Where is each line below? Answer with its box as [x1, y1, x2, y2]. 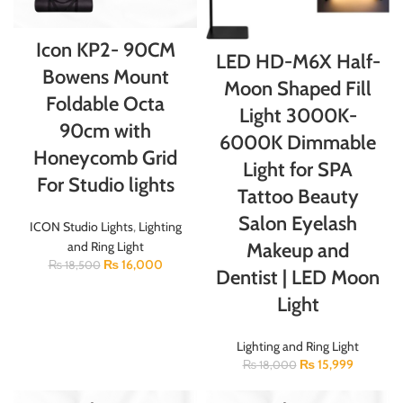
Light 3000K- [238, 103, 357, 128]
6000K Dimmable [219, 130, 376, 155]
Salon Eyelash [238, 210, 357, 236]
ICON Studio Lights [29, 218, 133, 235]
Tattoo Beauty [237, 184, 359, 209]
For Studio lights [36, 172, 175, 197]
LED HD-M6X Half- [215, 49, 381, 74]
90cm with [59, 118, 151, 143]
